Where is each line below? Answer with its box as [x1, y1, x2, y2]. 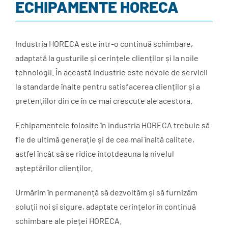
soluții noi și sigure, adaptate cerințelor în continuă [15, 202, 196, 212]
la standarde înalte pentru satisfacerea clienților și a [15, 81, 200, 92]
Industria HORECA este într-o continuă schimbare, [15, 39, 193, 49]
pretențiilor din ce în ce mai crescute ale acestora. [15, 96, 192, 106]
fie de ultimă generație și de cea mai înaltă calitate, [15, 134, 194, 145]
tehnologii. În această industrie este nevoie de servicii [15, 67, 208, 77]
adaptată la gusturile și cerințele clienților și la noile [15, 53, 198, 63]
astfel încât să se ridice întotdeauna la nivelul [15, 149, 174, 159]
